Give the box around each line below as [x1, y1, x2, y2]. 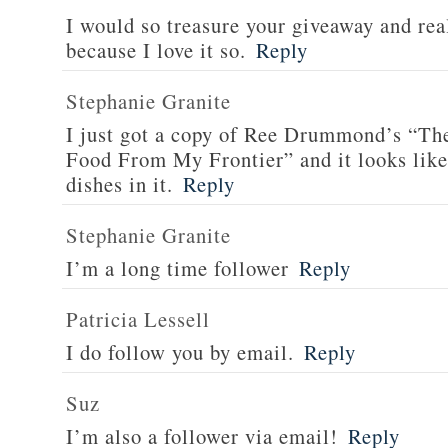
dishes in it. [66, 170, 173, 198]
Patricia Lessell [66, 305, 210, 333]
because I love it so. [66, 36, 246, 64]
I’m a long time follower [66, 254, 289, 282]
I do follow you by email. [66, 338, 294, 366]
